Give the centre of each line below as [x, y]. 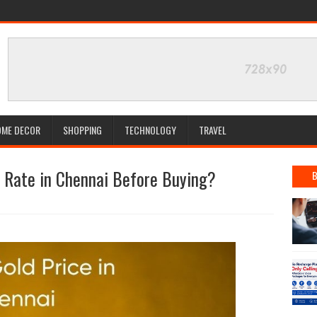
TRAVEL [213, 130]
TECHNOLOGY [150, 130]
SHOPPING [82, 130]
